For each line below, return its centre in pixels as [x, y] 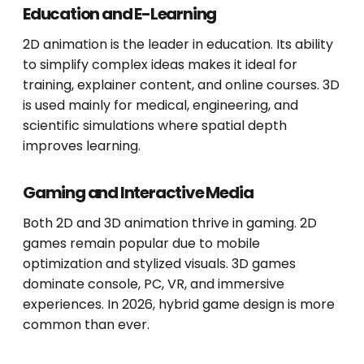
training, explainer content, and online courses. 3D [181, 85]
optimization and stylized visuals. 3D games [159, 264]
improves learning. [82, 146]
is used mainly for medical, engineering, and [160, 106]
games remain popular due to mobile [141, 244]
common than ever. [86, 325]
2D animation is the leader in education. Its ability [178, 45]
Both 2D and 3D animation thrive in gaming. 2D [170, 223]
